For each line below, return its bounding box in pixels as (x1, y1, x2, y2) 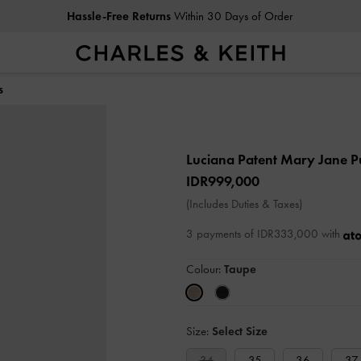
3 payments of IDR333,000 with (186, 226, 343, 241)
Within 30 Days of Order (170, 9, 293, 23)
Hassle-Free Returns (66, 9, 171, 23)
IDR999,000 (186, 172, 259, 190)
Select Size (212, 324, 268, 338)
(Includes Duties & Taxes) (186, 197, 302, 211)
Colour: (186, 262, 224, 276)
